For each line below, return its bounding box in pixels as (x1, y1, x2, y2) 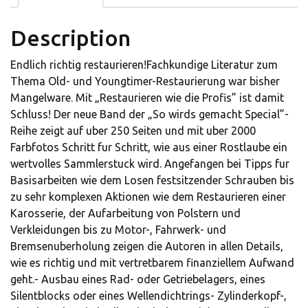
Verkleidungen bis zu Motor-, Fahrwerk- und (10, 223, 226, 236)
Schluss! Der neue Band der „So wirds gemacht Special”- (10, 108, 289, 121)
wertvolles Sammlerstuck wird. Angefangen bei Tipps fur (10, 157, 289, 170)
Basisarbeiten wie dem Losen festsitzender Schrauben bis (10, 174, 294, 187)
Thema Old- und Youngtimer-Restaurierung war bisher (10, 75, 280, 88)
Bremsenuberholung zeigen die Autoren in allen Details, (10, 240, 283, 253)
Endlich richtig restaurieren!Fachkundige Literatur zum (10, 58, 278, 71)
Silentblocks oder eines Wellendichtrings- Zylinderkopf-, (10, 289, 287, 302)
